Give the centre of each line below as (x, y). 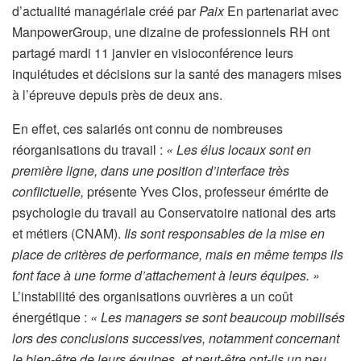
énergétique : (51, 317)
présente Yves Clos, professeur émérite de (208, 191)
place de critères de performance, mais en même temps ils (178, 254)
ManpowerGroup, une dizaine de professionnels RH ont (171, 32)
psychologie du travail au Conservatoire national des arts (174, 212)
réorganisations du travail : (89, 149)
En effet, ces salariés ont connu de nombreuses (147, 129)
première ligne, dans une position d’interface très (151, 170)
